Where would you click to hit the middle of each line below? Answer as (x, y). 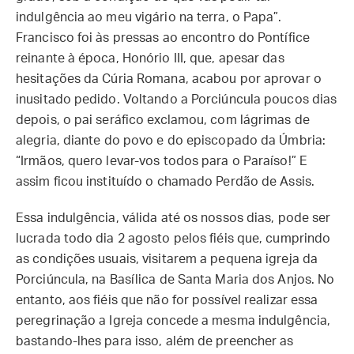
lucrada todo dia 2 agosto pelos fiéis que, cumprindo (173, 239)
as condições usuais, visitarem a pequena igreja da (167, 259)
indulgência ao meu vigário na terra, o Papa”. (149, 17)
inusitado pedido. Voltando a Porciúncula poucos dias (177, 100)
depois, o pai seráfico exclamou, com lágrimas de (163, 120)
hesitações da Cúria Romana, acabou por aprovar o (169, 79)
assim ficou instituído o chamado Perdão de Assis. (165, 182)
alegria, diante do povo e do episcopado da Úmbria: (171, 141)
